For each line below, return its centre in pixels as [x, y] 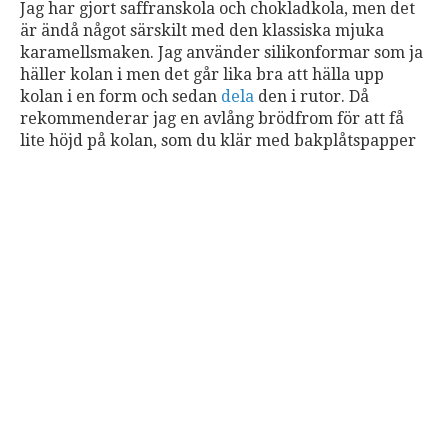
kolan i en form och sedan [120, 96]
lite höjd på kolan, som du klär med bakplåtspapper [218, 140]
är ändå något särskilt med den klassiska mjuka [202, 30]
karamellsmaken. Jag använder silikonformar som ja [221, 52]
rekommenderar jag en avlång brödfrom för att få [212, 118]
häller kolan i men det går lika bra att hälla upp [202, 74]
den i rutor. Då [311, 96]
